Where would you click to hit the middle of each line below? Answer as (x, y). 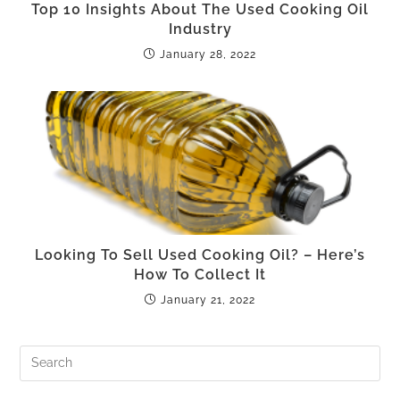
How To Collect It (200, 274)
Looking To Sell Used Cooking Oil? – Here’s (200, 254)
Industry (200, 29)
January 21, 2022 (208, 300)
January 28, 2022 (208, 54)
